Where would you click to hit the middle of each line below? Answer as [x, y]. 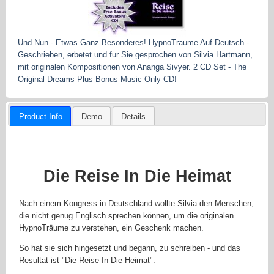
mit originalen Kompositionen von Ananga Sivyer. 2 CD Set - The [132, 67]
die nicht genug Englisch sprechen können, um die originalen [127, 215]
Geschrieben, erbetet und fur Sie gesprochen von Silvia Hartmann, [135, 54]
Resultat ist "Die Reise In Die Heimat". [87, 261]
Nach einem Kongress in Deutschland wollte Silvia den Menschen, [137, 203]
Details [134, 116]
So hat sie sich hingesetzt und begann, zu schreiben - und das [130, 248]
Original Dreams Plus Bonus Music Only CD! [97, 79]
